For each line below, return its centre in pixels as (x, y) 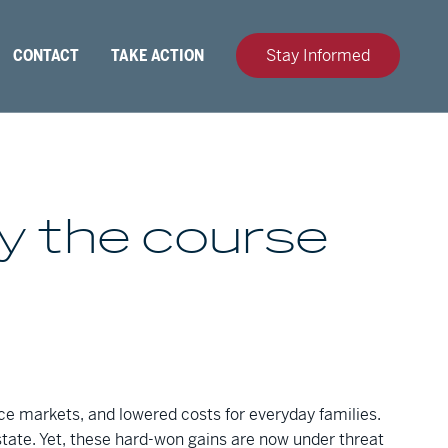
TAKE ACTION (157, 56)
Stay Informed (318, 56)
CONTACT (46, 56)
